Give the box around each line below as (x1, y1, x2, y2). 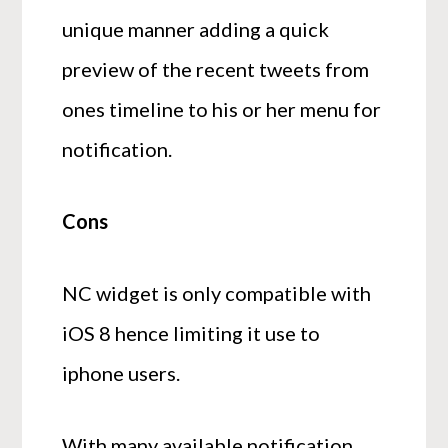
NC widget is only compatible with (62, 281, 372, 306)
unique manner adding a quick (62, 17, 330, 42)
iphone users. (62, 361, 181, 386)
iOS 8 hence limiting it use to (62, 321, 321, 346)
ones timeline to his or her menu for (62, 97, 382, 122)
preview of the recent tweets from (62, 57, 370, 82)
